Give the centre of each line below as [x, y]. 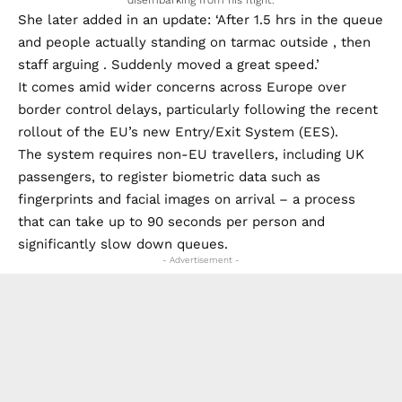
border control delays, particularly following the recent [198, 109]
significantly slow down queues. [123, 244]
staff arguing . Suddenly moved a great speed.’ [169, 64]
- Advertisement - [201, 259]
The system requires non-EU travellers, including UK [191, 154]
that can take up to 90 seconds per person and [171, 221]
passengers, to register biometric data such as [169, 176]
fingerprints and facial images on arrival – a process [187, 199]
